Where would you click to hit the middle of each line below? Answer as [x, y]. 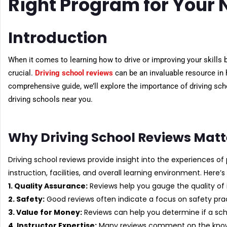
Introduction [58, 38]
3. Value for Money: [45, 212]
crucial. [22, 73]
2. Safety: [26, 199]
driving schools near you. [50, 99]
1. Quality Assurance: [48, 186]
